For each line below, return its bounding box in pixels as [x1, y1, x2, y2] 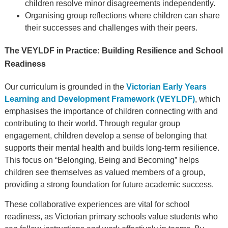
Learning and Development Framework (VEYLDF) [4, 95, 195, 104]
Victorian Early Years [126, 82, 207, 92]
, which [194, 95, 220, 104]
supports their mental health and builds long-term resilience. [4, 144, 219, 153]
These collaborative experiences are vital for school [4, 200, 190, 209]
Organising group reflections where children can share [24, 11, 220, 20]
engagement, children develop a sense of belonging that [4, 131, 207, 140]
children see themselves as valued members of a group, [4, 168, 205, 177]
